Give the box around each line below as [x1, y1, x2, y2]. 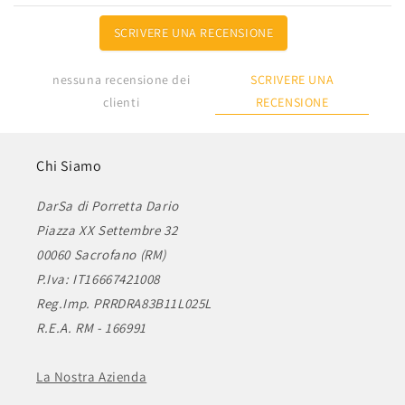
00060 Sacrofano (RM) [36, 246, 166, 263]
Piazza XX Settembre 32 [36, 221, 178, 239]
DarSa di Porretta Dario [36, 197, 179, 214]
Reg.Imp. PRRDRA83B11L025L [36, 295, 212, 312]
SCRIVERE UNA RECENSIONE [113, 24, 274, 41]
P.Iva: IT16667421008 [36, 270, 160, 287]
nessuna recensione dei [52, 71, 191, 89]
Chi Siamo [36, 156, 102, 175]
